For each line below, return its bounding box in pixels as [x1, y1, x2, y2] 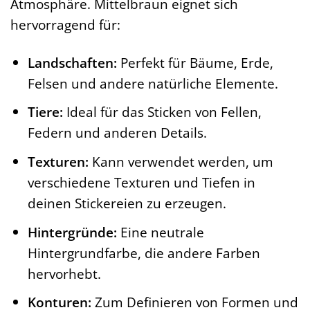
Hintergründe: [27, 222, 117, 241]
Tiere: [27, 102, 63, 122]
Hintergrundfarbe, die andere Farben [27, 243, 260, 262]
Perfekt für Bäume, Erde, [116, 53, 273, 72]
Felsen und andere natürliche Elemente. [27, 73, 278, 93]
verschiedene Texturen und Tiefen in [27, 173, 255, 192]
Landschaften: [27, 53, 117, 72]
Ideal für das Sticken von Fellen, [62, 102, 262, 122]
